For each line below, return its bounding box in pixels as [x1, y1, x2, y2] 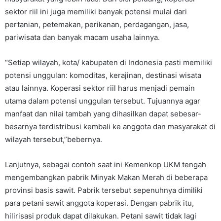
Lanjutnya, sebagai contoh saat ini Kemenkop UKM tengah [5, 160, 206, 169]
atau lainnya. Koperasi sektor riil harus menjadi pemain [5, 83, 195, 93]
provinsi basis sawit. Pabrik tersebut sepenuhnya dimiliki [5, 185, 203, 195]
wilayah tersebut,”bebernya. [5, 135, 102, 144]
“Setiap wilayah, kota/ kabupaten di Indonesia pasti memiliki [5, 58, 212, 67]
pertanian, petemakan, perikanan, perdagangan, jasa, [5, 20, 189, 29]
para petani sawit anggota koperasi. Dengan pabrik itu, [5, 198, 194, 208]
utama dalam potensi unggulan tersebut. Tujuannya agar [5, 96, 200, 106]
